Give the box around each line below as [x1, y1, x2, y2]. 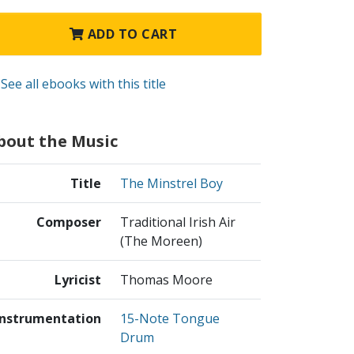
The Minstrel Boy [120, 174, 223, 192]
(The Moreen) [120, 232, 202, 250]
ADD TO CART [84, 25, 178, 43]
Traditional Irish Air [120, 213, 235, 231]
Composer [36, 213, 101, 231]
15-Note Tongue [120, 309, 220, 327]
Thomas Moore [120, 270, 213, 288]
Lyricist [55, 270, 101, 288]
